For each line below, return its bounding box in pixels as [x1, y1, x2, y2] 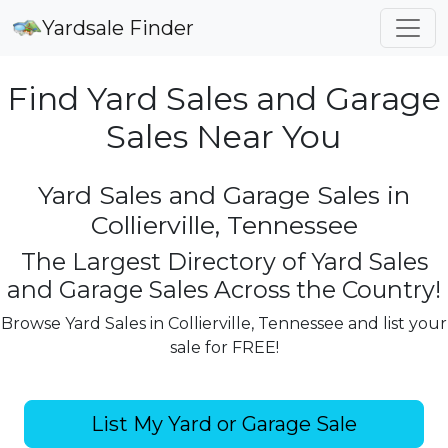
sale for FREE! [169, 338, 279, 357]
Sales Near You [106, 117, 342, 156]
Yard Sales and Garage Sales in [38, 180, 410, 210]
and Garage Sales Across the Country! [7, 275, 441, 304]
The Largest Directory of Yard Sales [20, 247, 428, 276]
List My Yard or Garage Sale [91, 412, 357, 436]
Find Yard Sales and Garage [7, 79, 441, 118]
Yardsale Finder [42, 16, 194, 40]
